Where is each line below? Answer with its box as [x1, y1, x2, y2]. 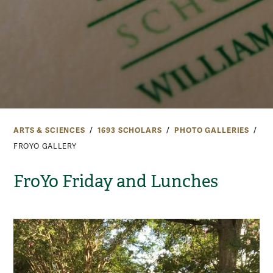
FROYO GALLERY [13, 141, 77, 151]
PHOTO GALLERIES [174, 125, 250, 135]
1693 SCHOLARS [97, 125, 162, 135]
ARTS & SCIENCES [13, 125, 85, 135]
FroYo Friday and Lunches [13, 171, 218, 193]
